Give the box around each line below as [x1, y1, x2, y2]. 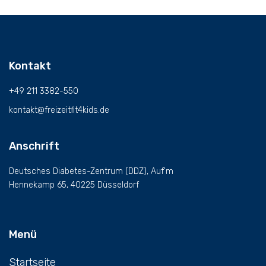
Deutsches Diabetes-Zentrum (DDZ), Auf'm [9, 166, 173, 177]
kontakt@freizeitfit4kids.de [9, 104, 109, 115]
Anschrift [9, 140, 59, 153]
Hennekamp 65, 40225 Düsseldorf [9, 180, 139, 191]
